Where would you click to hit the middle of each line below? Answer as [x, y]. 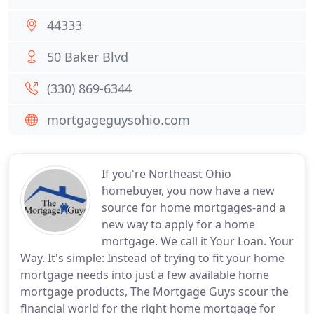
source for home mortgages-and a [193, 207]
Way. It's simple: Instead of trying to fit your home [152, 258]
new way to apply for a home [178, 224]
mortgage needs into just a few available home [145, 275]
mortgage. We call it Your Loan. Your [198, 241]
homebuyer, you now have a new [188, 191]
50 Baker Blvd [88, 57]
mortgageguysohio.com [118, 120]
